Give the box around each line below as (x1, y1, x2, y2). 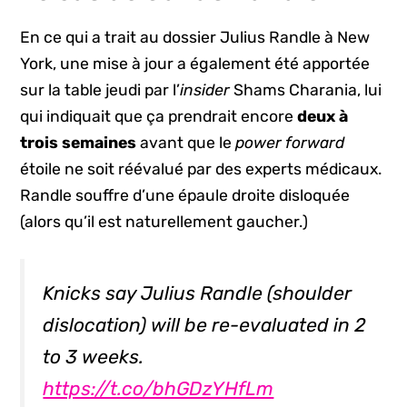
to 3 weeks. (43, 345, 144, 369)
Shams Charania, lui (233, 80, 382, 99)
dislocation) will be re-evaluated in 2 (43, 313, 366, 337)
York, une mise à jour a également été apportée (20, 54, 371, 73)
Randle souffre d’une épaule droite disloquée (20, 185, 351, 204)
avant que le (136, 133, 236, 152)
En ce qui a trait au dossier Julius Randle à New (20, 27, 371, 46)
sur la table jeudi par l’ (20, 80, 181, 99)
